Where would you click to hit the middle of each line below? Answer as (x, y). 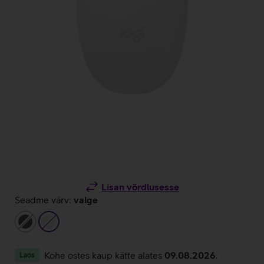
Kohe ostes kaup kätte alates (104, 255)
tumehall (44, 221)
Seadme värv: (43, 200)
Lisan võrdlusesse (140, 187)
